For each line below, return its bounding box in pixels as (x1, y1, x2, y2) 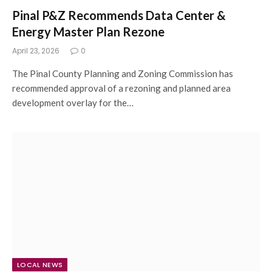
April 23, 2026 (12, 46, 59, 56)
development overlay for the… (12, 97, 134, 108)
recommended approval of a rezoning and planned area (12, 83, 231, 93)
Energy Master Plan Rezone (12, 24, 165, 39)
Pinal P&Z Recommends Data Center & (12, 8, 226, 22)
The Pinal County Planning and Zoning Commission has (12, 68, 233, 79)
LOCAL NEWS (17, 259, 63, 270)
